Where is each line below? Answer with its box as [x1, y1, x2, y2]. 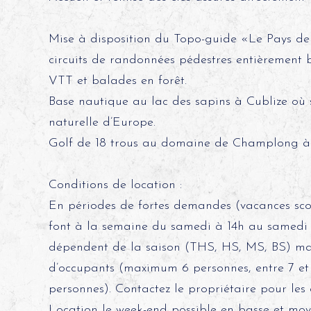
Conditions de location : [48, 178, 182, 192]
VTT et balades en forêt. [48, 74, 187, 87]
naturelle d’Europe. [48, 116, 155, 129]
